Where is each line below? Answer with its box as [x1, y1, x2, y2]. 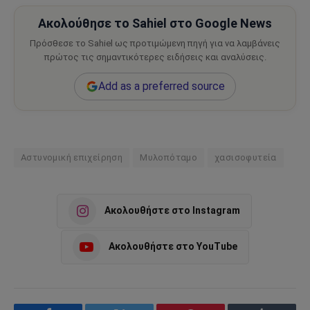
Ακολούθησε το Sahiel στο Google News [38, 15, 272, 30]
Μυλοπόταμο [140, 152, 198, 163]
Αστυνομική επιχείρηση [21, 152, 123, 163]
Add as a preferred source [98, 79, 225, 93]
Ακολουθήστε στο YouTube [109, 241, 237, 253]
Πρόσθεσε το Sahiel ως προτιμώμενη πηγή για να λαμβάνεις [30, 37, 280, 48]
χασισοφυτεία [215, 152, 277, 163]
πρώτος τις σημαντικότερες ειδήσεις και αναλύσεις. [44, 51, 266, 62]
